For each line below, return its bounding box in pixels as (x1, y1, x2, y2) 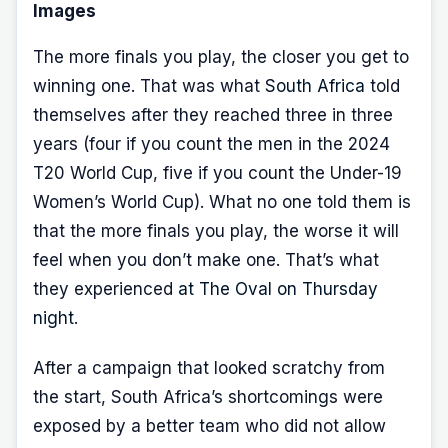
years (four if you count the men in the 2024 (33, 134, 390, 155)
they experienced (33, 279, 178, 300)
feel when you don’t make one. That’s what (33, 250, 379, 271)
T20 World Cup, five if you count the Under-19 (33, 163, 402, 184)
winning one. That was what (33, 76, 265, 97)
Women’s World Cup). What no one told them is (33, 192, 411, 213)
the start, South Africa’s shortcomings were (33, 387, 383, 408)
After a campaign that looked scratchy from (33, 358, 385, 379)
